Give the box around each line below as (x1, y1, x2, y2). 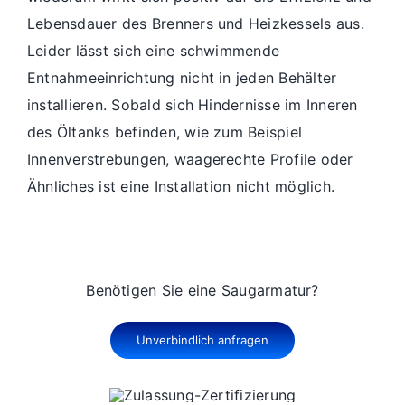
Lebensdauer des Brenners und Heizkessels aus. (27, 14, 364, 33)
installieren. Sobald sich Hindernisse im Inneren (27, 96, 358, 115)
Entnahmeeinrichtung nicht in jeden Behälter (27, 69, 337, 88)
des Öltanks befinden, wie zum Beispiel (27, 123, 303, 142)
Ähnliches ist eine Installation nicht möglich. (27, 177, 335, 196)
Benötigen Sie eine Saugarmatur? (86, 281, 319, 300)
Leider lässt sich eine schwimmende (27, 42, 280, 61)
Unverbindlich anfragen (137, 333, 268, 348)
